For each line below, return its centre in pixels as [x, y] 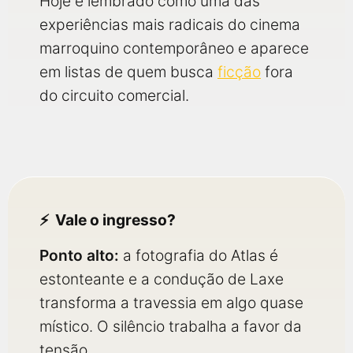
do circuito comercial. [114, 95]
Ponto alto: [79, 255]
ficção [239, 72]
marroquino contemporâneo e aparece [174, 48]
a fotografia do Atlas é [199, 255]
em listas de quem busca [128, 72]
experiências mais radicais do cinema [170, 24]
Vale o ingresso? [115, 220]
